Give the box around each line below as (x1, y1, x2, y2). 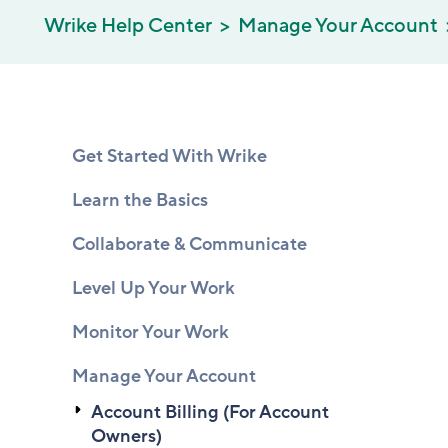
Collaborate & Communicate (72, 232, 307, 256)
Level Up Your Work (72, 276, 235, 300)
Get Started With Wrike (72, 144, 267, 168)
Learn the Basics (72, 188, 208, 212)
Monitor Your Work (72, 320, 229, 344)
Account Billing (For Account (90, 400, 329, 424)
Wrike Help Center (44, 13, 212, 39)
